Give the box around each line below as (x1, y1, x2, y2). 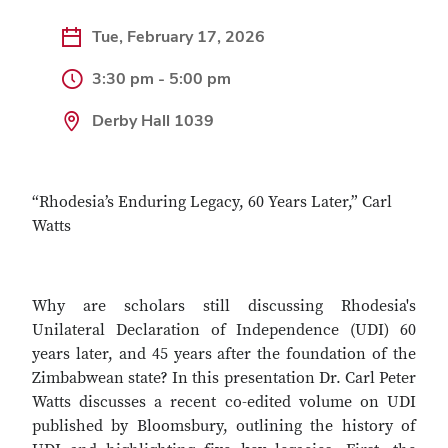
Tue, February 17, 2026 (92, 26, 265, 47)
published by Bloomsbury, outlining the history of (32, 416, 416, 436)
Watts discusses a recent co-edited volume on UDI (32, 392, 416, 412)
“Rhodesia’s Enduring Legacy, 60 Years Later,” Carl (32, 192, 392, 212)
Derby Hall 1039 (92, 110, 214, 131)
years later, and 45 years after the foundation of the (32, 344, 416, 364)
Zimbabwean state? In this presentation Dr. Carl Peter (32, 368, 416, 388)
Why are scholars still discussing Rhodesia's (32, 296, 416, 316)
